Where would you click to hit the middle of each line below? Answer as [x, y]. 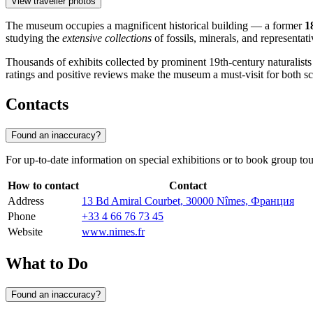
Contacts [37, 104]
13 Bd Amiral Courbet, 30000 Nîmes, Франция [188, 201]
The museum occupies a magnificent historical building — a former [155, 26]
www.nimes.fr [113, 232]
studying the [34, 38]
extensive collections [107, 38]
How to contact [43, 186]
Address [26, 201]
